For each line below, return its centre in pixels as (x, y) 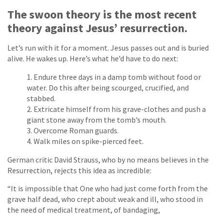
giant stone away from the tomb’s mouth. (97, 120)
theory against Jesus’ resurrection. (97, 28)
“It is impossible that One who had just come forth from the (108, 189)
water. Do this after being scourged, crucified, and (108, 88)
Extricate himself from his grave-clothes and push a (120, 109)
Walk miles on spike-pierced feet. (89, 141)
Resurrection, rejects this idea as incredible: (79, 171)
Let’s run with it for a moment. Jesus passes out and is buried (108, 48)
